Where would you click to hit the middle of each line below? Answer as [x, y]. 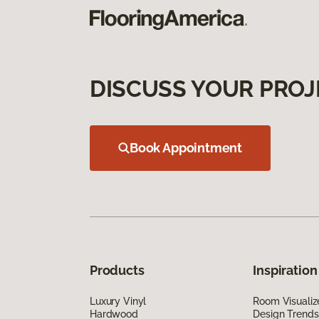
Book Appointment [186, 147]
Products [117, 270]
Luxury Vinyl [118, 301]
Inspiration [285, 270]
